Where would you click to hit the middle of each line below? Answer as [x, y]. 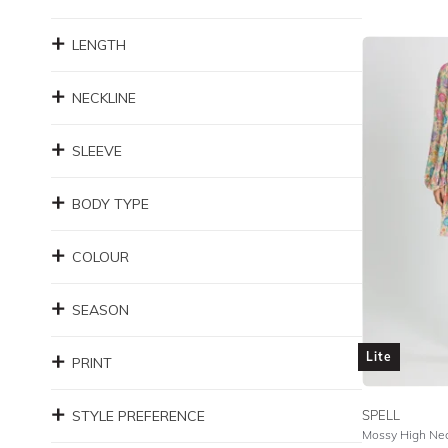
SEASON [100, 310]
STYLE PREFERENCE [138, 416]
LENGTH [99, 45]
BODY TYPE [110, 204]
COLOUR [100, 257]
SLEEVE [97, 151]
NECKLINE [104, 98]
